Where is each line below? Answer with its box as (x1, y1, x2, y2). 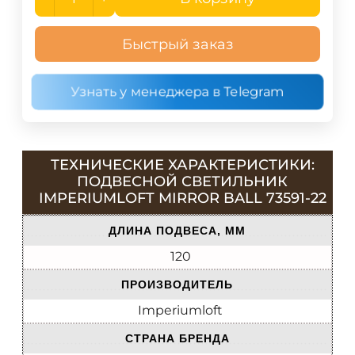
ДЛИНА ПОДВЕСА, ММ (109, 224, 246, 238)
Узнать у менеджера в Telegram (71, 84, 284, 100)
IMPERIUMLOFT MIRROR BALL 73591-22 (38, 189, 326, 207)
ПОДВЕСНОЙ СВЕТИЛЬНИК (77, 172, 288, 190)
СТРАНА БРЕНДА (124, 332, 230, 345)
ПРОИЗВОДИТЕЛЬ (121, 278, 233, 292)
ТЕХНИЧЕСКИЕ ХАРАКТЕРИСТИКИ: (50, 155, 315, 174)
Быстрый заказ (121, 35, 234, 53)
